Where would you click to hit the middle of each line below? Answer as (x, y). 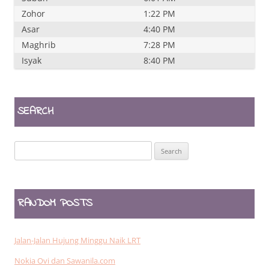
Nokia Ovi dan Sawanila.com (65, 260)
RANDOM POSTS (55, 203)
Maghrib (39, 44)
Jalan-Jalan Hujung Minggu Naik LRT (77, 240)
